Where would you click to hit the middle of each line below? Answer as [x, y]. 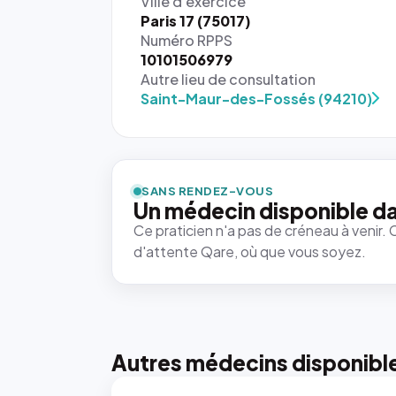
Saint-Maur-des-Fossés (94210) [256, 99]
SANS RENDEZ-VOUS [208, 191]
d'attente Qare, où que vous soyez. [250, 251]
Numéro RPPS [187, 40]
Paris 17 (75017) [196, 21]
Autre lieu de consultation [228, 79]
